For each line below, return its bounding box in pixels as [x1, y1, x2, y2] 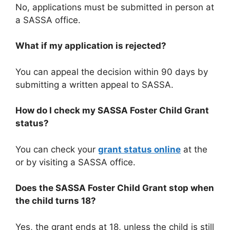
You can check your [15, 144, 98, 155]
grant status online [98, 144, 181, 155]
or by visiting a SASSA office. [15, 157, 136, 167]
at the [181, 144, 207, 155]
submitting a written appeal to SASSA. [15, 79, 174, 90]
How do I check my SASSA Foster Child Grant [15, 105, 209, 116]
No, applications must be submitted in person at [15, 2, 214, 12]
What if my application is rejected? [15, 41, 166, 51]
